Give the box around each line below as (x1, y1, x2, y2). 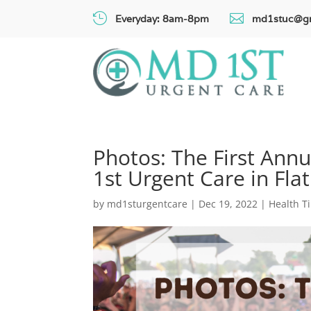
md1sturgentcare (107, 197, 188, 210)
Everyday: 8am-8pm (115, 12, 210, 25)
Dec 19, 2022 (199, 197, 258, 210)
